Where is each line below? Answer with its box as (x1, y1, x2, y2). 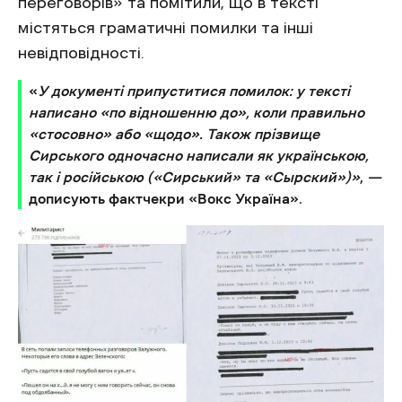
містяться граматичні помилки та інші (18, 19, 313, 36)
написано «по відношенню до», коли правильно (29, 104, 364, 119)
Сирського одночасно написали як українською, (29, 147, 369, 162)
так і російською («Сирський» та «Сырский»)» (29, 169, 360, 184)
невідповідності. (18, 44, 149, 61)
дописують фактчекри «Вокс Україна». (29, 190, 302, 205)
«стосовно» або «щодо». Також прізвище (29, 126, 319, 141)
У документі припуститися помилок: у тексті (38, 83, 350, 98)
